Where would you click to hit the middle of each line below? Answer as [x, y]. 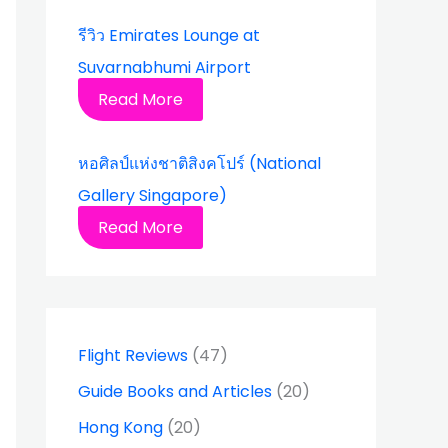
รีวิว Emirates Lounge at [169, 35]
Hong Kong [120, 427]
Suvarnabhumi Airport [164, 67]
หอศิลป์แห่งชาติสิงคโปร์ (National [199, 163]
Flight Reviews [133, 355]
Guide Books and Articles [175, 391]
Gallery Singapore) [152, 195]
